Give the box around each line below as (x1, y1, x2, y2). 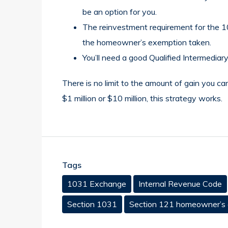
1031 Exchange (67, 179, 126, 189)
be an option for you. (82, 7, 157, 17)
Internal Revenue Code (138, 179, 222, 189)
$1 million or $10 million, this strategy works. (62, 93, 222, 104)
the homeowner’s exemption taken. (82, 37, 211, 48)
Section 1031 (67, 199, 117, 210)
